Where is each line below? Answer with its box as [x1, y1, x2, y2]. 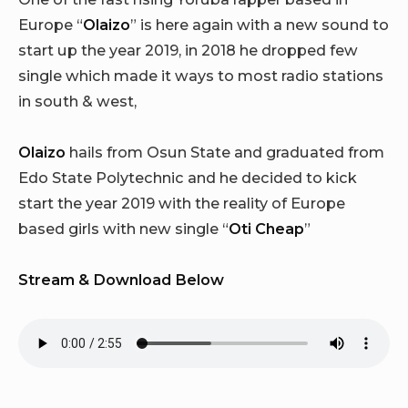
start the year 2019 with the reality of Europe [18, 193, 345, 212]
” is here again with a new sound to [130, 15, 389, 34]
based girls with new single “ [18, 219, 229, 238]
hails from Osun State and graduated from [66, 142, 384, 161]
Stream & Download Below [18, 270, 224, 290]
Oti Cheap [229, 219, 304, 238]
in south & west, [18, 91, 137, 110]
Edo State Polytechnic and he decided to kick [18, 168, 357, 187]
